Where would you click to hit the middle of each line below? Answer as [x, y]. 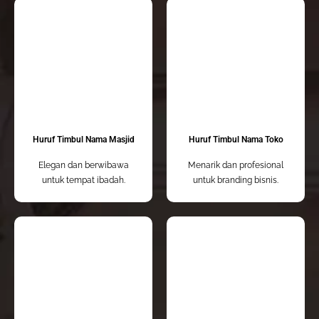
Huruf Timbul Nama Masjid [83, 140]
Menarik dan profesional [236, 166]
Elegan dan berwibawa [83, 166]
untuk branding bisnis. [236, 181]
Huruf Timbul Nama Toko [236, 140]
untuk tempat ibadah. [83, 181]
